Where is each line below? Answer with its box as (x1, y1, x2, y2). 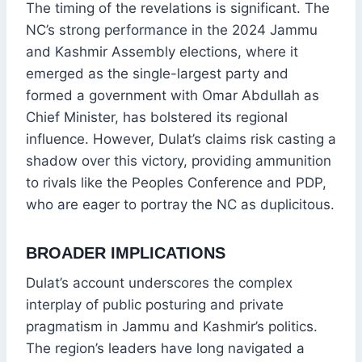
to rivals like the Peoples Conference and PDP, (26, 175, 326, 192)
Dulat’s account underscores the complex (26, 275, 293, 292)
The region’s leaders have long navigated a (26, 340, 305, 357)
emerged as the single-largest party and (26, 65, 288, 82)
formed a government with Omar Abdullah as (26, 87, 319, 104)
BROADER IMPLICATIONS (26, 244, 225, 263)
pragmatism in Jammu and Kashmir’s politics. (26, 318, 318, 335)
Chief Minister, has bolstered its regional (26, 109, 288, 126)
